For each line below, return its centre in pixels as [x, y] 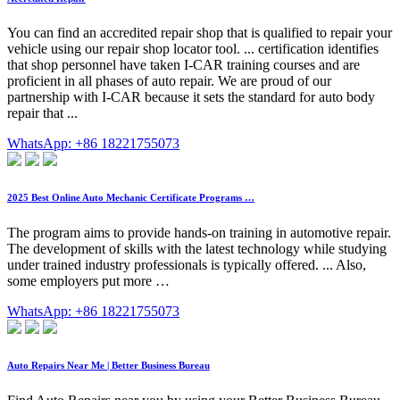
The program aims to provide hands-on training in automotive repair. [199, 233]
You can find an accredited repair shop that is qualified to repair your [200, 33]
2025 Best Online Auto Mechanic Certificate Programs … [131, 198]
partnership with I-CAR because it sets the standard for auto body [191, 97]
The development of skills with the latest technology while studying [197, 249]
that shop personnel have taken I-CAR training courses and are [183, 65]
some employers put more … [88, 281]
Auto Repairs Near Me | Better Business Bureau [108, 366]
